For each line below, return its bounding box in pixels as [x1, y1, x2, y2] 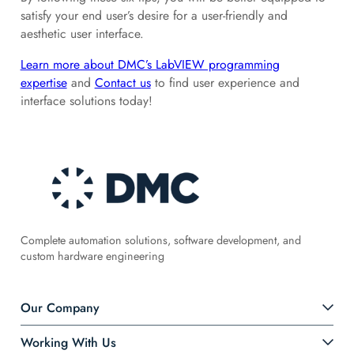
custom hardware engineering [20, 247, 164, 264]
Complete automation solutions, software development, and [20, 232, 301, 248]
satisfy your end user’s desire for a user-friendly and [20, 6, 288, 25]
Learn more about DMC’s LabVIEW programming [20, 55, 280, 74]
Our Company [20, 298, 100, 317]
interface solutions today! [20, 92, 153, 111]
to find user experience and [150, 73, 299, 92]
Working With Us [20, 333, 116, 352]
